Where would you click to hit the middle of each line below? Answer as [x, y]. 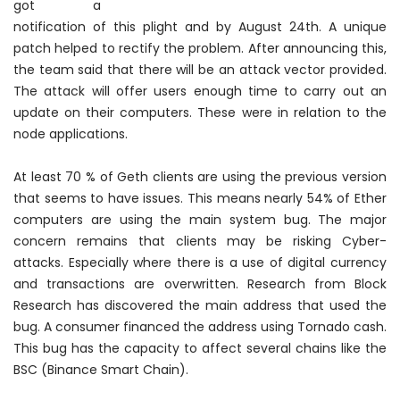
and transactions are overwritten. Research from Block [200, 283]
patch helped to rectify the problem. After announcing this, [200, 48]
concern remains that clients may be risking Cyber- [200, 241]
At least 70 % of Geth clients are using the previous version [200, 176]
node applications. [71, 133]
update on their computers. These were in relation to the [200, 112]
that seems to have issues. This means [139, 198]
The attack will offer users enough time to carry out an [200, 91]
